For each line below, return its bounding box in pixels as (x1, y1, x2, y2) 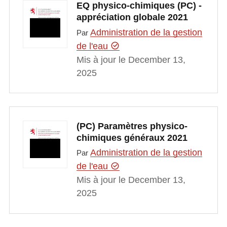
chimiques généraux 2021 (76, 132, 187, 143)
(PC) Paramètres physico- (76, 121, 187, 131)
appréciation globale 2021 (76, 12, 188, 23)
